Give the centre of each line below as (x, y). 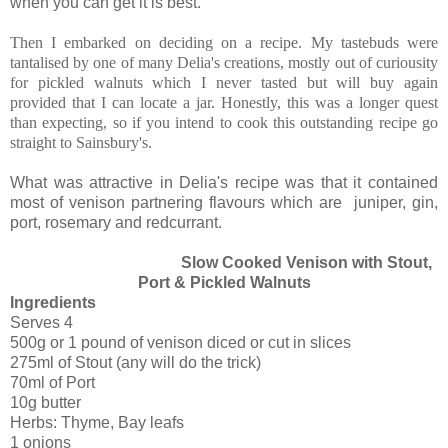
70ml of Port (52, 382)
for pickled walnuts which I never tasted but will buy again (224, 82)
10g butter (45, 402)
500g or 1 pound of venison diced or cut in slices (180, 342)
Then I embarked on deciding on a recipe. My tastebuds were (224, 42)
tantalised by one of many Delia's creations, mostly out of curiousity (224, 62)
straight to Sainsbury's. (81, 142)
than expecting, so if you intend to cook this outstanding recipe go (224, 122)
